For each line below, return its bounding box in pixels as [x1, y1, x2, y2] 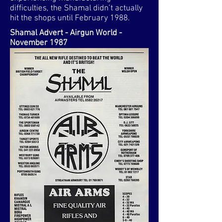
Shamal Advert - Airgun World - [10, 28, 122, 38]
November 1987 [10, 38, 67, 48]
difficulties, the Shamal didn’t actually [10, 3, 143, 13]
